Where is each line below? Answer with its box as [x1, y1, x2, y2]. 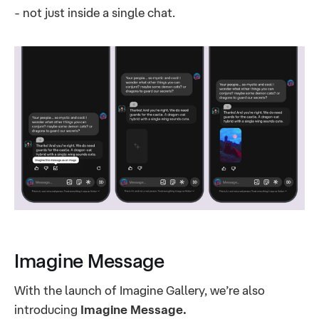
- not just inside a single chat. [14, 6, 175, 20]
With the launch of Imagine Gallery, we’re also [14, 283, 265, 298]
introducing [14, 303, 80, 317]
